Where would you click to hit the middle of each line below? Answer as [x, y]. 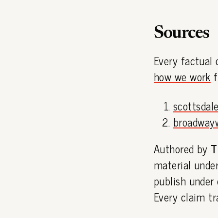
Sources [182, 34]
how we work [182, 77]
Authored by [182, 148]
